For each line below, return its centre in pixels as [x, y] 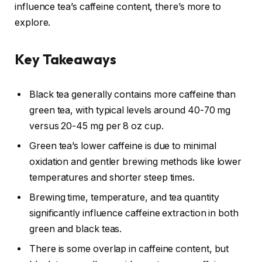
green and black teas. [76, 229]
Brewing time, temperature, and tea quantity [124, 198]
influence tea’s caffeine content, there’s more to [118, 7]
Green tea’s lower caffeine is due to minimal [123, 146]
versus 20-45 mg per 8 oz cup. [96, 126]
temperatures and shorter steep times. [112, 178]
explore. [33, 23]
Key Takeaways [65, 59]
